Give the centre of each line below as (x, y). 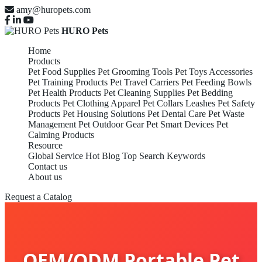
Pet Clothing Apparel (101, 103)
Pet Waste (226, 114)
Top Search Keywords (164, 156)
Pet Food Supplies (62, 72)
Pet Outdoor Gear (111, 124)
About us (45, 177)
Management (52, 124)
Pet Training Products (68, 82)
